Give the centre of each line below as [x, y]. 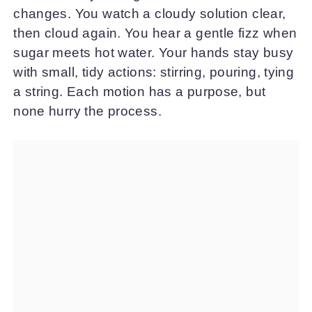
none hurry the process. [87, 111]
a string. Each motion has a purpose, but [140, 91]
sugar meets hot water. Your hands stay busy [154, 52]
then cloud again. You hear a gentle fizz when [155, 33]
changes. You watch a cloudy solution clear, [150, 13]
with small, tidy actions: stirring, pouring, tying [154, 72]
